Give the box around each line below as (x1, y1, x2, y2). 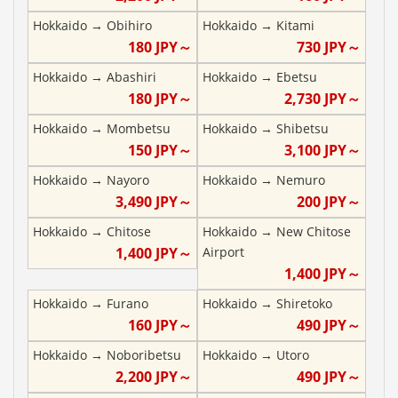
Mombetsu (107, 119, 171, 137)
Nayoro (107, 171, 149, 188)
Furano (107, 294, 148, 312)
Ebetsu (275, 68, 317, 85)
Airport (202, 243, 244, 260)
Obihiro (107, 16, 152, 34)
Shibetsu (275, 119, 329, 137)
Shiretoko (275, 294, 332, 312)
